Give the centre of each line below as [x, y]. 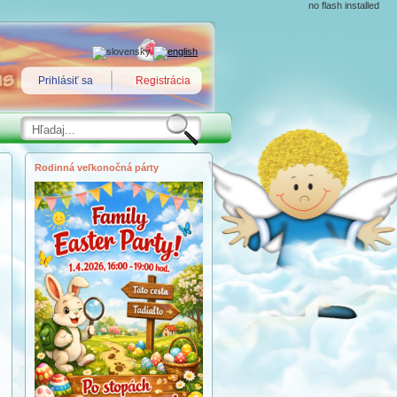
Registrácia [163, 81]
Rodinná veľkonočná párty [97, 167]
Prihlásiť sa [66, 81]
